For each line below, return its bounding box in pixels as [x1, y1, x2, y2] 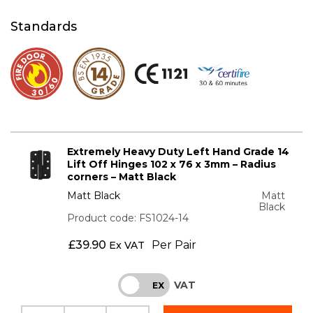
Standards [10, 18, 77, 34]
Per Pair [151, 238, 196, 252]
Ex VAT [108, 238, 145, 252]
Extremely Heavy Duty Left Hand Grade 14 [67, 145, 290, 158]
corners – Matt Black [67, 170, 177, 183]
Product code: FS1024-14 [67, 211, 189, 224]
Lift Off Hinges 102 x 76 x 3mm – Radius [67, 157, 277, 170]
